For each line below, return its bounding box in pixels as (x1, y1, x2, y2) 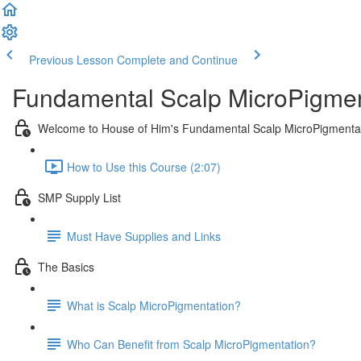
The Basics (38, 258, 94, 275)
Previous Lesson (29, 52, 114, 68)
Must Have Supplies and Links (67, 227, 221, 244)
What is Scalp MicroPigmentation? (67, 297, 241, 313)
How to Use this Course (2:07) (67, 158, 221, 175)
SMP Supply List (38, 189, 121, 205)
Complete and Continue (117, 52, 238, 68)
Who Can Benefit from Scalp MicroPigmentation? (67, 335, 316, 352)
